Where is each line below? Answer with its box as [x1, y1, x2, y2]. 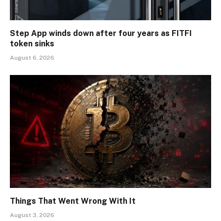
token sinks [10, 38, 54, 48]
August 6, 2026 [10, 54, 54, 61]
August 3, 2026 [10, 212, 54, 219]
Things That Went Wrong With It [10, 196, 136, 206]
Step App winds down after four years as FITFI [10, 28, 192, 38]
